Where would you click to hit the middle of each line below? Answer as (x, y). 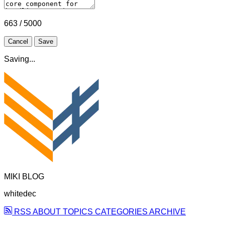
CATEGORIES (122, 212)
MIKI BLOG (24, 177)
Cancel (18, 42)
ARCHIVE (167, 212)
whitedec (20, 194)
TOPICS (79, 212)
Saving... (20, 59)
